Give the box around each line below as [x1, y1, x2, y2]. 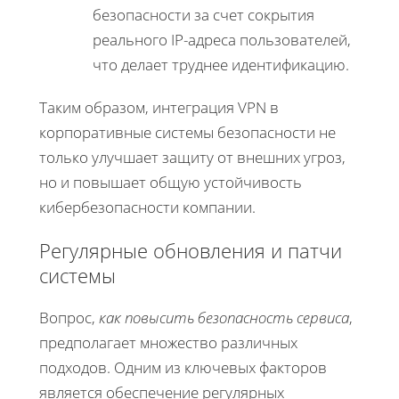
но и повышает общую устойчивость [39, 172, 302, 193]
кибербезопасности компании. [39, 197, 256, 218]
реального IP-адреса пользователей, [93, 29, 351, 51]
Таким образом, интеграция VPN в [39, 97, 279, 118]
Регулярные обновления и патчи [39, 237, 342, 265]
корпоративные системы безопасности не [39, 122, 336, 143]
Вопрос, [39, 307, 99, 329]
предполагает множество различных [39, 332, 297, 354]
